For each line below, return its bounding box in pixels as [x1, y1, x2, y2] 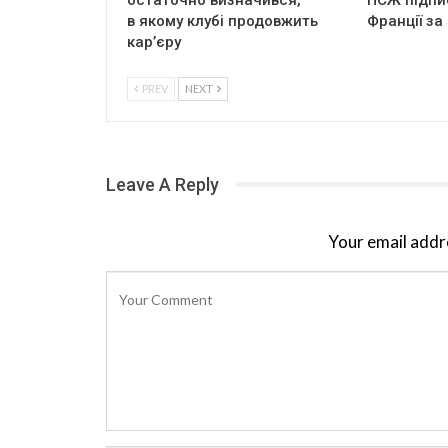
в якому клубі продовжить [127, 11, 318, 30]
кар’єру [127, 32, 181, 51]
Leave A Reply [106, 173, 219, 195]
